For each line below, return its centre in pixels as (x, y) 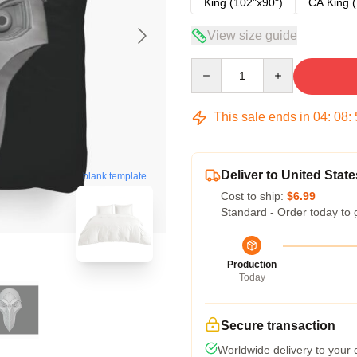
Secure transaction (278, 326)
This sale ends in (262, 117)
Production (252, 265)
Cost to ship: (254, 196)
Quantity (212, 65)
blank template (115, 177)
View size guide (252, 35)
